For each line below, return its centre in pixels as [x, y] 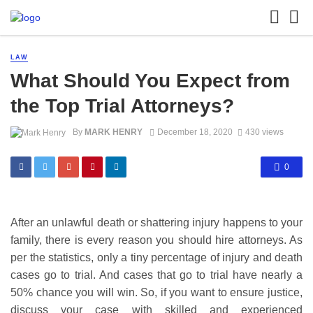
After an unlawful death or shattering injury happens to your [156, 223]
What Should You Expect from [150, 81]
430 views [264, 132]
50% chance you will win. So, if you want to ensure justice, [156, 293]
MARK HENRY [114, 132]
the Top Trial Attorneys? [122, 106]
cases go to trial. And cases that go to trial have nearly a [156, 275]
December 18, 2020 [195, 132]
